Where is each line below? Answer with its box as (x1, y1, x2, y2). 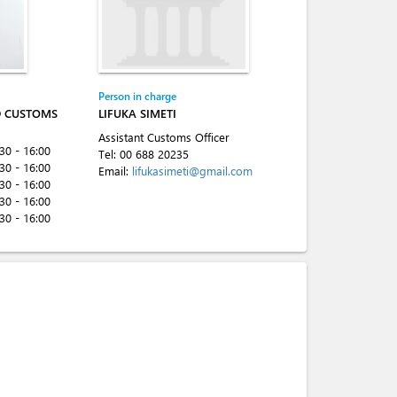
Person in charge (98, 89, 176, 103)
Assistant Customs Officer (98, 129, 230, 144)
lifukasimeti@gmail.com (132, 163, 253, 178)
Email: (98, 163, 132, 178)
